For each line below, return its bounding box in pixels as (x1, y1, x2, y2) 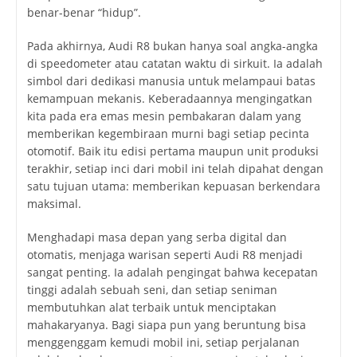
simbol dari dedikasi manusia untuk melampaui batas (26, 73, 316, 88)
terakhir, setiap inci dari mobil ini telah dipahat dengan (26, 160, 324, 176)
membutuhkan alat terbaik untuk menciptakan (26, 299, 277, 315)
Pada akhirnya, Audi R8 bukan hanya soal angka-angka (26, 37, 318, 53)
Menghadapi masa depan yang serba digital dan (26, 229, 287, 245)
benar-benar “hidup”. (26, 4, 141, 20)
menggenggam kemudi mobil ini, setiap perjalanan (26, 334, 300, 350)
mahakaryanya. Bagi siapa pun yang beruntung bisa (26, 316, 306, 332)
